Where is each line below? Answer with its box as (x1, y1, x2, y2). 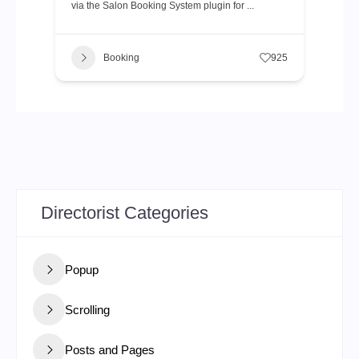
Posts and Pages (65, 342, 155, 357)
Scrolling (65, 302, 110, 317)
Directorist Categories (41, 203, 208, 224)
